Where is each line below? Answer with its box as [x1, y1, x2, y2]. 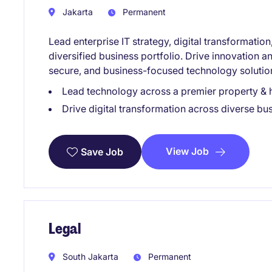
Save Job [81, 146, 123, 158]
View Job [166, 145, 209, 158]
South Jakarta [60, 251, 118, 262]
